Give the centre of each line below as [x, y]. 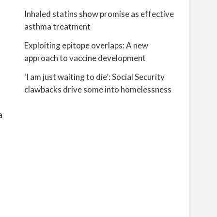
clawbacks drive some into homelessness [98, 89]
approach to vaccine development [85, 58]
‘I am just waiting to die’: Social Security [94, 77]
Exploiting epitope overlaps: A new [86, 45]
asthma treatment [57, 26]
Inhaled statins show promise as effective [99, 14]
